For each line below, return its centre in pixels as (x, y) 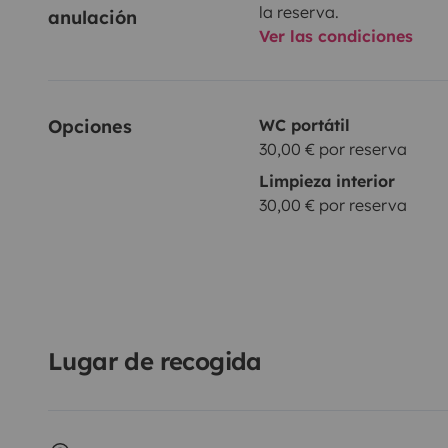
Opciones (90, 126)
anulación (92, 17)
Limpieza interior (326, 180)
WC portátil (304, 124)
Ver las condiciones (335, 35)
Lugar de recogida (155, 360)
